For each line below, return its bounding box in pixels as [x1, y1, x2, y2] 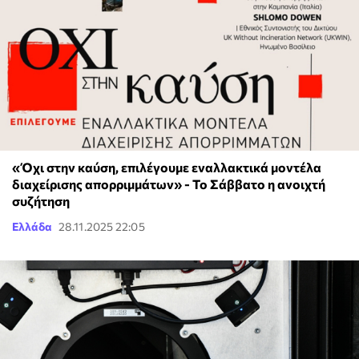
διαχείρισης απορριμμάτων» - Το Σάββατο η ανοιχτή [12, 176, 325, 192]
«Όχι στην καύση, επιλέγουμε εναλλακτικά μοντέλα [12, 159, 321, 175]
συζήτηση [12, 193, 70, 209]
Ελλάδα [12, 220, 52, 234]
